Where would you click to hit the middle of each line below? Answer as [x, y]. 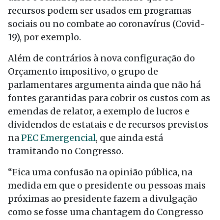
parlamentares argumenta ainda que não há [104, 84]
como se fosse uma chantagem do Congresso [106, 212]
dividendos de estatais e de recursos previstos [108, 124]
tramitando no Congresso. [66, 151]
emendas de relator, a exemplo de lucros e [99, 111]
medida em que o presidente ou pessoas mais [107, 185]
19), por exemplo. [44, 37]
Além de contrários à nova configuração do [101, 58]
